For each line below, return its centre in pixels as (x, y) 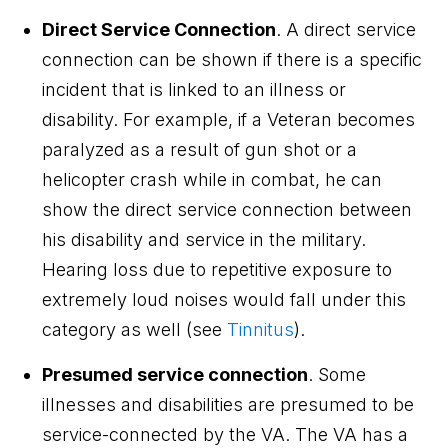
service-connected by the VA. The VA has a (225, 434)
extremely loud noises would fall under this (224, 299)
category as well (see (135, 329)
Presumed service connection (175, 374)
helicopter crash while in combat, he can (212, 179)
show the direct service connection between (227, 209)
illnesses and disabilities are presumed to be (228, 404)
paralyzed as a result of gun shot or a (200, 149)
